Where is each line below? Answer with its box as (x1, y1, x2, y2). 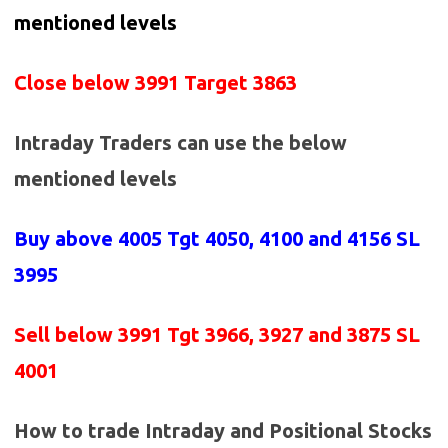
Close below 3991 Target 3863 (14, 71, 302, 95)
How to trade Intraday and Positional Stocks (14, 419, 432, 443)
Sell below (14, 323, 118, 347)
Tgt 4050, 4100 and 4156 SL (167, 227, 420, 251)
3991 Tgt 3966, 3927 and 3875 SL (118, 323, 420, 347)
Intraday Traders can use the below (14, 131, 347, 155)
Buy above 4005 (14, 227, 167, 251)
